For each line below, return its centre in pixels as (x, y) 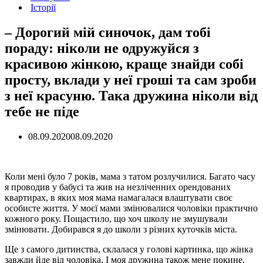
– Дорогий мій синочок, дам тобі (108, 32)
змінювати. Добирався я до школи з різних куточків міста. (121, 229)
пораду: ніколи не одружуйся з (102, 48)
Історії (43, 7)
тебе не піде (42, 111)
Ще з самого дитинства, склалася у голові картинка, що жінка (129, 249)
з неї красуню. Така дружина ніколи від (131, 95)
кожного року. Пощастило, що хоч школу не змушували (116, 218)
